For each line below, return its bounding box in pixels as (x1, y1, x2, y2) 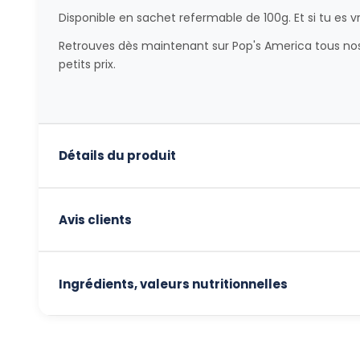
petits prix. (58, 55, 116, 72)
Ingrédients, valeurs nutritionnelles (58, 275, 288, 292)
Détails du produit (58, 147, 176, 165)
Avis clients (58, 211, 132, 228)
